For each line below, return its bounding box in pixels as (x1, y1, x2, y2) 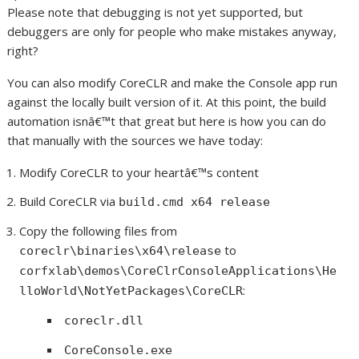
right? (7, 42, 39, 58)
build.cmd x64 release (119, 195, 271, 209)
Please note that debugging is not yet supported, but (7, 4, 304, 20)
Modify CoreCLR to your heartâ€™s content (19, 164, 260, 180)
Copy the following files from (19, 223, 178, 239)
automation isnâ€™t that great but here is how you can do (7, 113, 327, 129)
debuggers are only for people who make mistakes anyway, (7, 23, 337, 39)
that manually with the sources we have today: (7, 132, 264, 148)
